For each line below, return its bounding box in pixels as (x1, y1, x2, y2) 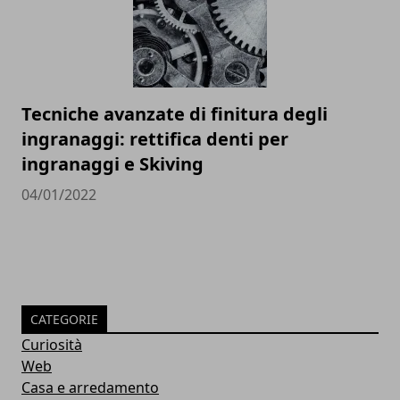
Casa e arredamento (21, 378, 159, 397)
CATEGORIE (30, 311, 98, 328)
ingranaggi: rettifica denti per (21, 127, 288, 151)
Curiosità (21, 335, 82, 354)
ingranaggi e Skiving (21, 152, 204, 176)
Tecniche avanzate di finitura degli (21, 102, 328, 126)
